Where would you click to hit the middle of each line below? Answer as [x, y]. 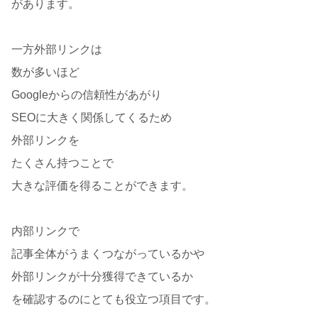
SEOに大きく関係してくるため [92, 117]
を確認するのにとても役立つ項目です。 [114, 299]
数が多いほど [45, 72]
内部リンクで [45, 231]
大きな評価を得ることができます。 [102, 185]
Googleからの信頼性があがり [87, 94]
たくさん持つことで [62, 163]
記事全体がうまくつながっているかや [108, 253]
